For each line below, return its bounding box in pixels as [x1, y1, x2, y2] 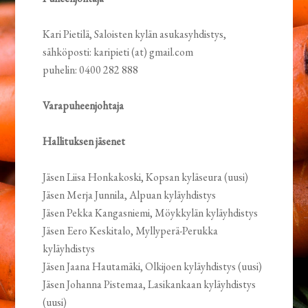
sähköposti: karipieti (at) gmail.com [43, 45, 194, 60]
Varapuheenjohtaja [43, 98, 124, 113]
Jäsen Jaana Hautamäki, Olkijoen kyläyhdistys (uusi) [43, 259, 263, 274]
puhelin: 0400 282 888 [43, 63, 139, 78]
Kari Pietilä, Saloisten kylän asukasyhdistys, [43, 27, 227, 42]
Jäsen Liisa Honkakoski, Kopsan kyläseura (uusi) [43, 170, 249, 185]
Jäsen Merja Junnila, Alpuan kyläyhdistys [43, 188, 217, 203]
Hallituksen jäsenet [43, 134, 126, 149]
